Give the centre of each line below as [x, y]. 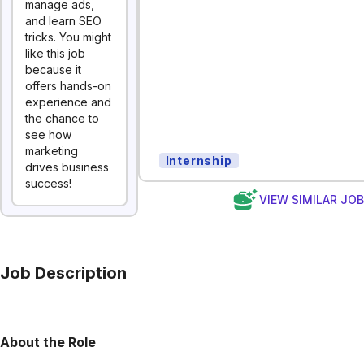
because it [53, 69]
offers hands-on [68, 86]
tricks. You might [68, 37]
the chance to [62, 118]
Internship [199, 160]
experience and [68, 102]
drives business [67, 167]
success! [48, 183]
